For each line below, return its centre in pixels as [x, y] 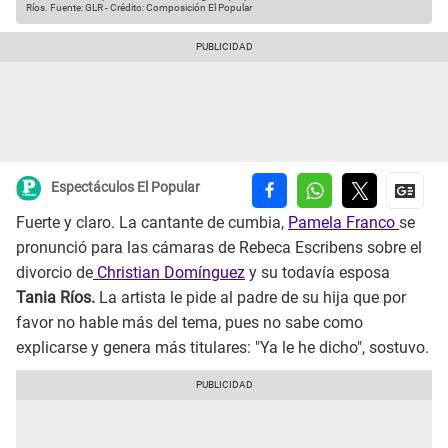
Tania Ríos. [55, 298]
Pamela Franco [343, 223]
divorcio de [54, 273]
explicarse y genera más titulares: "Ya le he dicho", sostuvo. [222, 348]
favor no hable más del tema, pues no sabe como [189, 323]
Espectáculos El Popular [125, 187]
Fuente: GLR [75, 8]
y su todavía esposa [317, 273]
